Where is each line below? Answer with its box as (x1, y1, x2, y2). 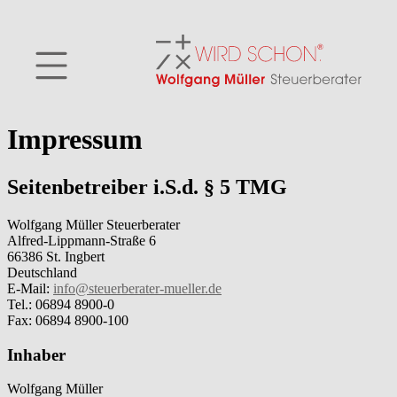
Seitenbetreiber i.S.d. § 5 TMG (7, 175, 287, 198)
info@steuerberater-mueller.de (53, 280, 222, 296)
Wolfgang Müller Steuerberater (7, 216, 180, 232)
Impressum (7, 123, 143, 156)
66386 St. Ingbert (7, 248, 105, 264)
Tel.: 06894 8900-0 (7, 296, 114, 312)
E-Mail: (7, 280, 53, 296)
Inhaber (7, 345, 66, 364)
